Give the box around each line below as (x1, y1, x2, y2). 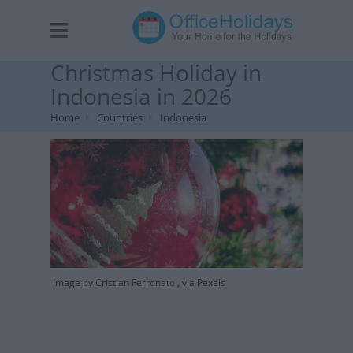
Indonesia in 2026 (50, 81, 232, 111)
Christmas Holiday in (50, 58, 262, 87)
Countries (97, 110, 143, 124)
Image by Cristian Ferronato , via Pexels (50, 275, 225, 289)
